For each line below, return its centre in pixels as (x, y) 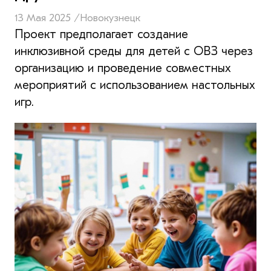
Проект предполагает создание (101, 34)
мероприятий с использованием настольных (135, 85)
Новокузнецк (110, 18)
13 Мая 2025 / (47, 18)
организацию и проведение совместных (123, 68)
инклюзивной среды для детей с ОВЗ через (134, 51)
